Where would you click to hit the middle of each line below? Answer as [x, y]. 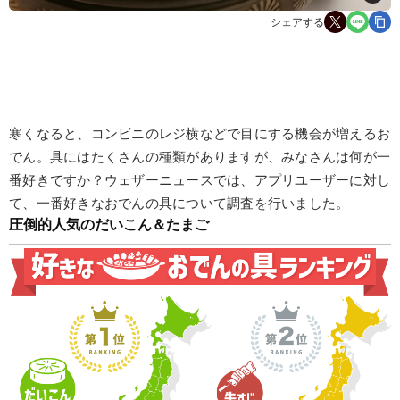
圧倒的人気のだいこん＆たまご [109, 225]
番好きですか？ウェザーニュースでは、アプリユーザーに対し [200, 180]
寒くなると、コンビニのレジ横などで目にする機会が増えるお [200, 134]
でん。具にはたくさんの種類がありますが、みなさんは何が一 [200, 157]
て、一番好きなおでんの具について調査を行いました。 [179, 204]
